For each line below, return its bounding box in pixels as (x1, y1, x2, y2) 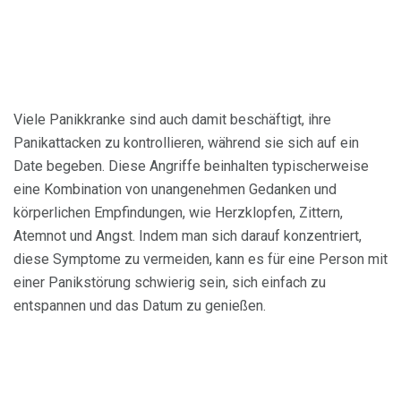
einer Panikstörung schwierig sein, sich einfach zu (13, 273, 326, 291)
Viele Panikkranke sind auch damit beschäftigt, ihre (13, 110, 331, 128)
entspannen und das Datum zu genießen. (13, 296, 266, 314)
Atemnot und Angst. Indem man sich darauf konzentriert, (13, 226, 362, 244)
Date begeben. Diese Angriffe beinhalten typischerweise (13, 157, 369, 175)
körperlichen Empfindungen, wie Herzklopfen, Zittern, (13, 203, 343, 221)
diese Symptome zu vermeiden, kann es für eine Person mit (13, 250, 388, 268)
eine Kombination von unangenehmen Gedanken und (13, 180, 337, 198)
